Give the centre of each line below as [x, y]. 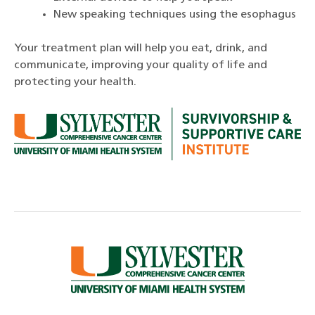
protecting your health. [75, 83]
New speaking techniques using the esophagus [175, 15]
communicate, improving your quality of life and [141, 66]
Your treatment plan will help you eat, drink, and [141, 49]
